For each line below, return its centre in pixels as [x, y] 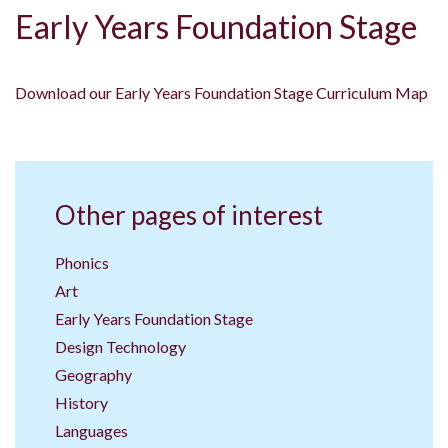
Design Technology [120, 346]
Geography [93, 374]
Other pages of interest [189, 214]
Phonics [82, 262]
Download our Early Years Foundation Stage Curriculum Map [221, 92]
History [81, 402]
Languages [91, 430]
